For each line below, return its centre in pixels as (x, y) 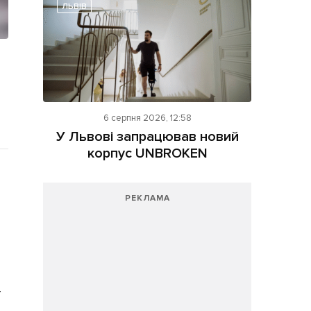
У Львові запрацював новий (147, 137)
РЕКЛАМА (147, 199)
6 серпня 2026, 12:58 (147, 118)
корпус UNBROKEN (147, 154)
